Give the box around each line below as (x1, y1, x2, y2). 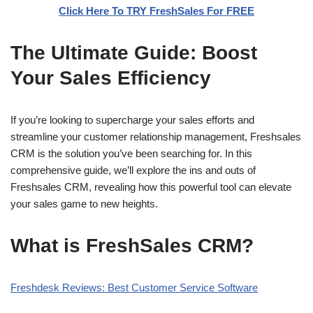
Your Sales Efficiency (10, 67, 211, 89)
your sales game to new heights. (10, 198, 158, 210)
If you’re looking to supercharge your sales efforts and (10, 114, 254, 126)
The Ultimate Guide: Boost (10, 42, 257, 64)
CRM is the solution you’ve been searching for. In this (10, 147, 252, 159)
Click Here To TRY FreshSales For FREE (59, 5, 254, 17)
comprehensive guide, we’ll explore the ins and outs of (10, 164, 256, 176)
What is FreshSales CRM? (10, 235, 254, 256)
